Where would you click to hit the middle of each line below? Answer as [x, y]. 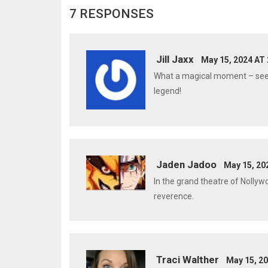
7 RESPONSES [112, 13]
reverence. [174, 197]
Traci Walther [188, 259]
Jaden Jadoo [187, 165]
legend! [168, 91]
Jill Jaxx [175, 60]
